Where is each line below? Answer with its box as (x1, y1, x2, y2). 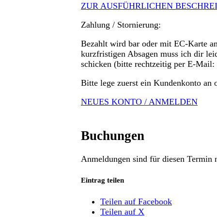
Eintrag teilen (81, 176, 124, 184)
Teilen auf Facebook (100, 196, 172, 206)
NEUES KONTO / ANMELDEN (81, 97, 198, 107)
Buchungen (81, 128, 144, 143)
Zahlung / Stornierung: (81, 20, 161, 30)
